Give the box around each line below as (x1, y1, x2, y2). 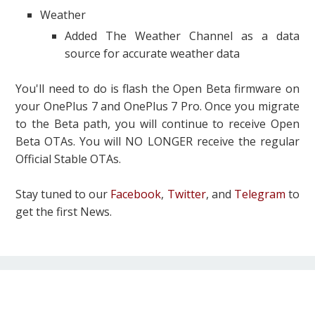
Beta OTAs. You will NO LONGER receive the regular (15, 133, 300, 149)
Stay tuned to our (15, 186, 111, 202)
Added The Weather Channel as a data (65, 27, 300, 44)
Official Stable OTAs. (15, 150, 122, 167)
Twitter (167, 186, 206, 202)
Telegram (233, 186, 285, 202)
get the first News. (15, 203, 112, 219)
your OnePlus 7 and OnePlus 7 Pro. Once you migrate (15, 98, 300, 114)
